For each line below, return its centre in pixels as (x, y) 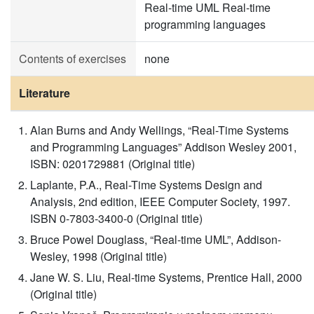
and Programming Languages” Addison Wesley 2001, (163, 147)
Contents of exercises (73, 59)
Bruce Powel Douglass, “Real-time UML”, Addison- (156, 239)
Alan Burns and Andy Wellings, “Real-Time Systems (159, 130)
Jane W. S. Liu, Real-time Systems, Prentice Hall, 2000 (166, 277)
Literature (45, 93)
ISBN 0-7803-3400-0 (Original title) (116, 218)
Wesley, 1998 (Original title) (98, 256)
